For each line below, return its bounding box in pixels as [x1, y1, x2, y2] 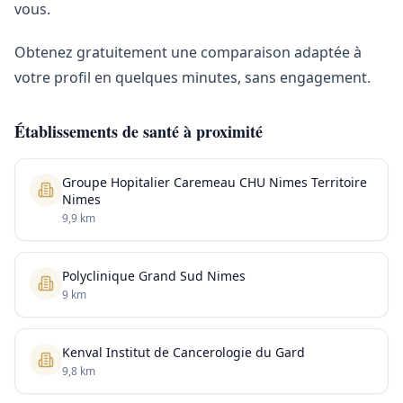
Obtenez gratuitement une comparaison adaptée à [14, 42, 362, 62]
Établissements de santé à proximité [14, 120, 263, 143]
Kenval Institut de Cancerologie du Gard [62, 344, 305, 361]
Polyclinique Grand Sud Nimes [62, 267, 246, 284]
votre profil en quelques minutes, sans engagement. [14, 67, 371, 87]
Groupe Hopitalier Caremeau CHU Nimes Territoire [62, 174, 367, 191]
